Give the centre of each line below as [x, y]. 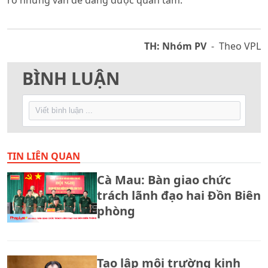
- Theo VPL [234, 46]
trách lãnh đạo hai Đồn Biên [179, 195]
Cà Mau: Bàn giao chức [164, 179]
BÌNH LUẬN [71, 78]
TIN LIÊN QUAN [44, 156]
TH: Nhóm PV [175, 46]
